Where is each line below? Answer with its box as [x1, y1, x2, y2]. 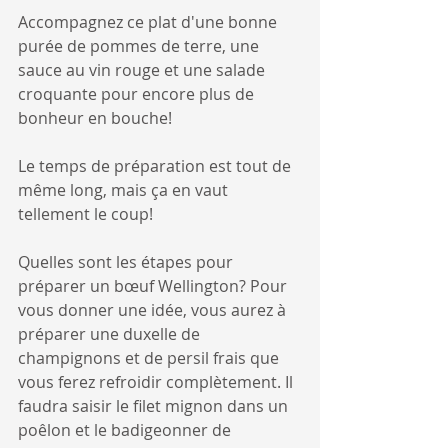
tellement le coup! [18, 202, 153, 225]
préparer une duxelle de [18, 322, 204, 345]
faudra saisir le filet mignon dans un [18, 394, 292, 417]
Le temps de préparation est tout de [18, 154, 295, 177]
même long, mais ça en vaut [18, 178, 232, 201]
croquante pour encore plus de [18, 82, 258, 105]
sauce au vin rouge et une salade [18, 58, 269, 81]
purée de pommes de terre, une [18, 34, 263, 57]
